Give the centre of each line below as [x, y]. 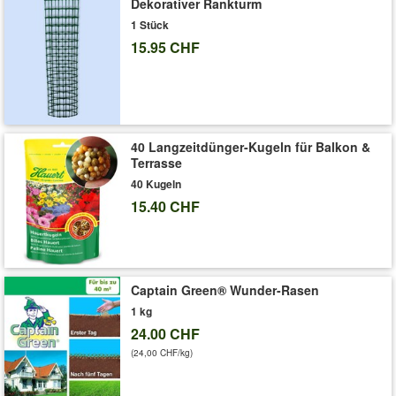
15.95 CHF [166, 48]
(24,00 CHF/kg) [162, 352]
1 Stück [150, 25]
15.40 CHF [166, 206]
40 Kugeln [156, 183]
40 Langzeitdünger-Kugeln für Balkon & [251, 146]
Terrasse [157, 162]
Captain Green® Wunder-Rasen [225, 289]
